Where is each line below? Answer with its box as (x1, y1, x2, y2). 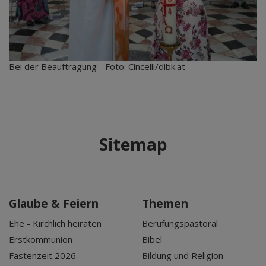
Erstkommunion (9, 233, 72, 245)
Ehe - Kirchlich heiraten (9, 217, 102, 229)
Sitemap (99, 132, 167, 156)
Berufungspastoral (142, 217, 218, 229)
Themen (142, 195, 188, 211)
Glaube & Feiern (9, 195, 99, 211)
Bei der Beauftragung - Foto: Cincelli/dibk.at (9, 60, 185, 72)
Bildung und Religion (142, 249, 223, 261)
